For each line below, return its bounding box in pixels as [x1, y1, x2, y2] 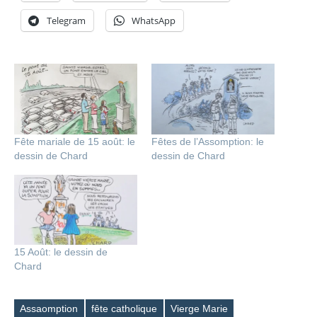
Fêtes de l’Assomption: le [151, 135, 264, 147]
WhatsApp [132, 14, 175, 28]
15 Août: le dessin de [14, 246, 108, 258]
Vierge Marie [170, 303, 228, 315]
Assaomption [20, 303, 79, 315]
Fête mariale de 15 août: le [14, 135, 135, 147]
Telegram [47, 14, 86, 28]
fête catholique [91, 303, 158, 315]
